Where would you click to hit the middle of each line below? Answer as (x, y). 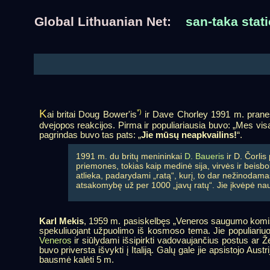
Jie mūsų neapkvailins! (189, 135)
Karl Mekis (61, 221)
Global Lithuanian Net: (110, 22)
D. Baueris (204, 156)
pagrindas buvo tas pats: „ (90, 135)
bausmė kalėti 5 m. (76, 260)
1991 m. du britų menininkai (130, 156)
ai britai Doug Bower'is (92, 115)
